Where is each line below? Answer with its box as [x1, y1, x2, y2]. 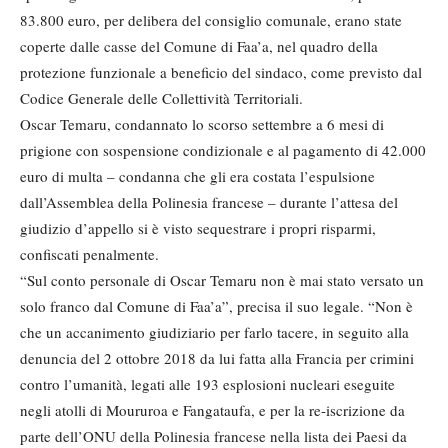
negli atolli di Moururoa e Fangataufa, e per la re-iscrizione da [20, 400, 405, 421]
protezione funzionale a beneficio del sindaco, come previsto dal [20, 62, 422, 83]
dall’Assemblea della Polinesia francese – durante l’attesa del [20, 192, 398, 213]
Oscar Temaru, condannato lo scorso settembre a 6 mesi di [20, 114, 384, 135]
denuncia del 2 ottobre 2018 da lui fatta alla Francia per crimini [20, 348, 414, 369]
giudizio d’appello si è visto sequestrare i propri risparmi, [20, 218, 376, 239]
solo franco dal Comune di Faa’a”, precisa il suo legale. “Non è [20, 296, 413, 317]
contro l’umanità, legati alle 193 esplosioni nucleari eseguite [20, 374, 395, 395]
